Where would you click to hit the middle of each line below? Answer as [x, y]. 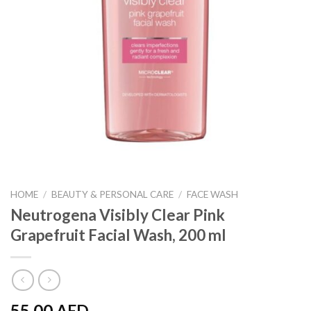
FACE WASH [213, 195]
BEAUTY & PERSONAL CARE [113, 195]
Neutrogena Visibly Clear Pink [118, 215]
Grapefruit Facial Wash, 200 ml [118, 235]
